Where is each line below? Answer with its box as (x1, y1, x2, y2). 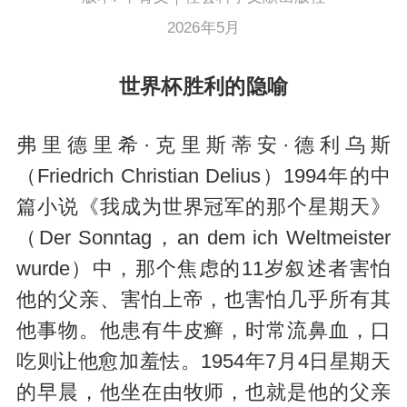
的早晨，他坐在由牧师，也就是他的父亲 (15, 381, 392, 403)
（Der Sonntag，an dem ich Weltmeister (15, 226, 392, 249)
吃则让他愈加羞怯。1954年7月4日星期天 (15, 350, 392, 372)
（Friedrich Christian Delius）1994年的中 (15, 164, 392, 187)
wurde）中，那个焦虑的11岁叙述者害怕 (15, 257, 392, 280)
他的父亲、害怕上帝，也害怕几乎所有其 (15, 288, 392, 311)
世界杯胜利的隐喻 (118, 74, 289, 98)
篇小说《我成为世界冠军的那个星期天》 (15, 195, 392, 218)
